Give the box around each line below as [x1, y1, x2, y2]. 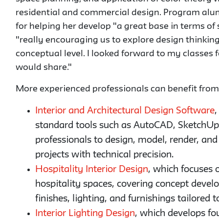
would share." [16, 64, 72, 72]
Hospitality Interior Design [35, 165, 148, 174]
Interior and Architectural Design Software [35, 107, 215, 115]
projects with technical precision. [35, 151, 174, 159]
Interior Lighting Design [35, 209, 135, 218]
